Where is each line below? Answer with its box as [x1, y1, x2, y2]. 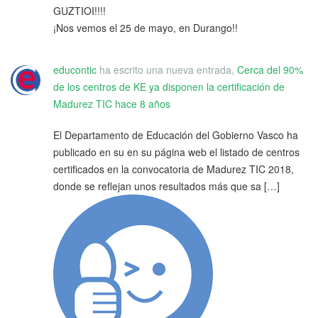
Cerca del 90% [237, 62, 303, 77]
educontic [53, 62, 97, 77]
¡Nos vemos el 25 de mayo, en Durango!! [53, 21, 238, 35]
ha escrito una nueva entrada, [97, 62, 237, 77]
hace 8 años [115, 97, 170, 111]
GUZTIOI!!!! [53, 4, 106, 18]
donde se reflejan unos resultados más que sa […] [53, 179, 280, 194]
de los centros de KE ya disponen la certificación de [53, 79, 285, 94]
